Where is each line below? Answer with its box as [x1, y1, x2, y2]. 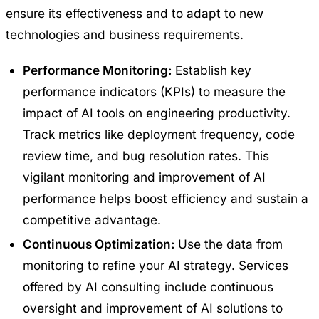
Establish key [172, 62, 251, 78]
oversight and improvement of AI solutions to [23, 300, 283, 315]
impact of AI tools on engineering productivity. [23, 105, 291, 120]
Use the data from [174, 236, 283, 251]
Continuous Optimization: [23, 236, 174, 251]
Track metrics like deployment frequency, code [23, 126, 295, 142]
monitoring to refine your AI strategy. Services [23, 257, 288, 273]
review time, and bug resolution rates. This [23, 147, 269, 163]
